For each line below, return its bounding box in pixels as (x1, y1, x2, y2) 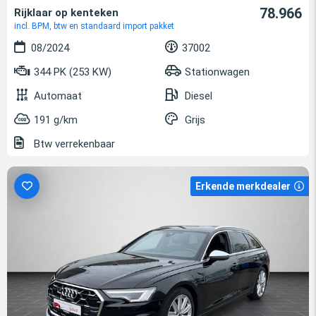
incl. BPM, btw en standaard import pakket (14, 20, 174, 31)
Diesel (185, 89, 212, 102)
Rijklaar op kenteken (14, 6, 119, 19)
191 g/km (34, 113, 78, 126)
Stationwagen (185, 65, 250, 78)
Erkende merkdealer (195, 180, 291, 192)
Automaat (34, 89, 82, 102)
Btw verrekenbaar (31, 137, 115, 150)
